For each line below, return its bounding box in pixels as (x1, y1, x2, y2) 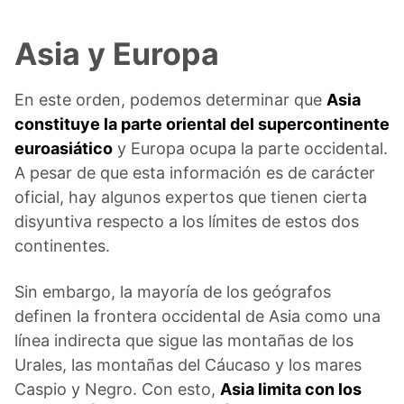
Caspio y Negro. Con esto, (14, 380, 220, 399)
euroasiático (14, 139, 113, 159)
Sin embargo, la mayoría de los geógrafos (14, 282, 331, 302)
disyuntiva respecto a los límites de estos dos (14, 212, 359, 232)
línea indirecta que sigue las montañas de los (14, 331, 353, 351)
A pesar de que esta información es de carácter (14, 163, 375, 183)
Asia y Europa (14, 35, 219, 73)
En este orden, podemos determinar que (14, 90, 326, 110)
